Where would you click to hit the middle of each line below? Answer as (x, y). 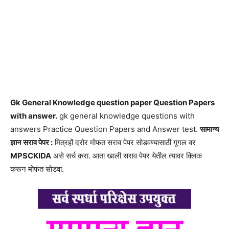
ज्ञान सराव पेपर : (31, 142)
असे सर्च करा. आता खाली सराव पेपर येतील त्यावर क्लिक (127, 156)
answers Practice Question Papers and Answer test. (105, 129)
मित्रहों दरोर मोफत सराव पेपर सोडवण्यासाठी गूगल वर (124, 142)
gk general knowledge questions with (126, 116)
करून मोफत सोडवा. (37, 169)
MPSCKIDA (31, 156)
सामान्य (209, 129)
